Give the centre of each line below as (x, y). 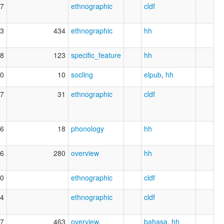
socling (82, 75)
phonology (87, 129)
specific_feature (96, 55)
